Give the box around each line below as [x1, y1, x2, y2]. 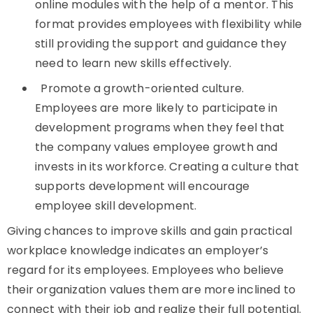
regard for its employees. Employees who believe [7, 262, 284, 278]
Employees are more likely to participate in [35, 100, 278, 116]
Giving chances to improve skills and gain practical [7, 223, 293, 239]
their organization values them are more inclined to [7, 282, 296, 298]
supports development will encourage [35, 178, 249, 194]
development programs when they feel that [35, 119, 285, 136]
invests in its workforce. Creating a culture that [35, 159, 299, 175]
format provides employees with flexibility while [35, 16, 303, 32]
